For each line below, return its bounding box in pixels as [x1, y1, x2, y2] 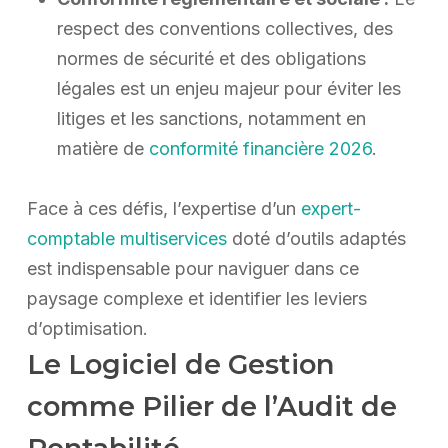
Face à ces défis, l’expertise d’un [26, 197, 301, 219]
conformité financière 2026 [148, 137, 372, 159]
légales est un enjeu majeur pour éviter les [56, 77, 401, 99]
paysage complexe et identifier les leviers [26, 287, 367, 309]
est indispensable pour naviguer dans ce [26, 257, 359, 279]
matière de [56, 137, 149, 159]
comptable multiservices [26, 227, 227, 249]
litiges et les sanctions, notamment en [56, 107, 366, 129]
